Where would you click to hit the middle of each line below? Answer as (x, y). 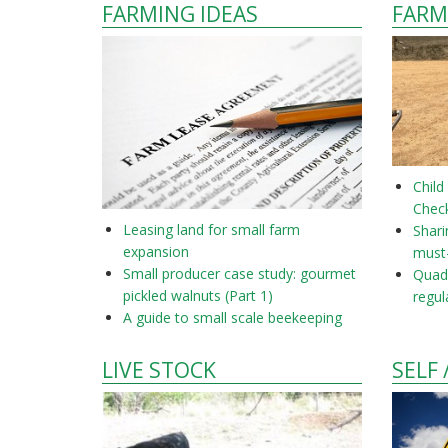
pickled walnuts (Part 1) (198, 296)
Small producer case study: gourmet (239, 274)
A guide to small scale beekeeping (232, 318)
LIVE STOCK (159, 370)
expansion (156, 252)
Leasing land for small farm (211, 230)
